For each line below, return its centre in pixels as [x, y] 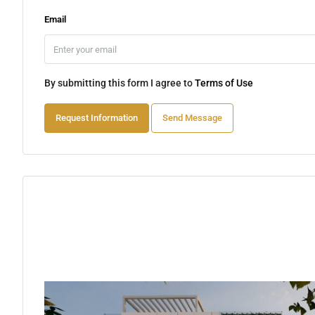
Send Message [192, 118]
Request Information [97, 118]
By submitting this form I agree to [120, 83]
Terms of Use [224, 83]
